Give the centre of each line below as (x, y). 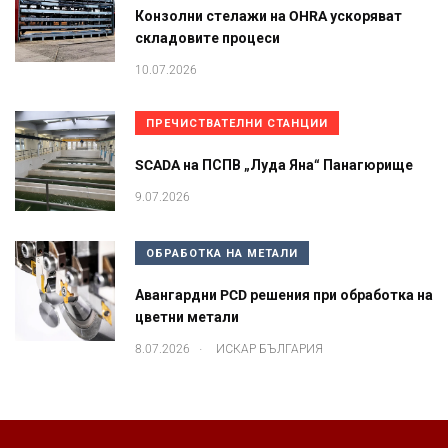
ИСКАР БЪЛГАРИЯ (269, 348)
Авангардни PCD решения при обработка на (284, 295)
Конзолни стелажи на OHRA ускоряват (268, 16)
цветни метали (187, 317)
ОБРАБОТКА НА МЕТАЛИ (222, 253)
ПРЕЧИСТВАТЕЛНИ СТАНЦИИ (237, 123)
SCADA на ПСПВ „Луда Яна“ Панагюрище (274, 165)
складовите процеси (207, 38)
